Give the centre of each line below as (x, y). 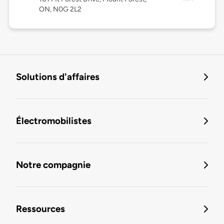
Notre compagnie (53, 165)
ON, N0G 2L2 (60, 9)
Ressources (40, 209)
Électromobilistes (54, 121)
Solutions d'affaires (58, 77)
